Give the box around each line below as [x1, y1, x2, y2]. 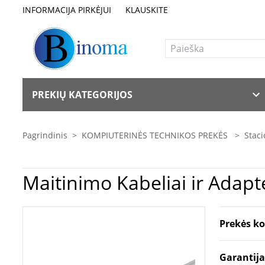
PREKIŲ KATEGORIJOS [32, 88, 132, 101]
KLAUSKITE [125, 4, 168, 15]
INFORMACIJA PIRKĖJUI [22, 4, 111, 15]
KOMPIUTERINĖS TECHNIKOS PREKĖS [82, 129, 230, 141]
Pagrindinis [22, 129, 67, 141]
